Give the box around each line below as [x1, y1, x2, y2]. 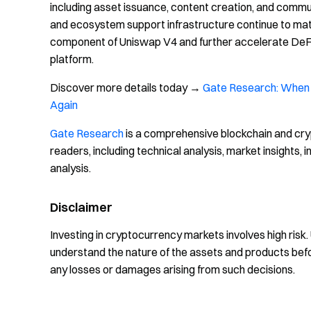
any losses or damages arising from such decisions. [50, 262, 295, 277]
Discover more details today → [50, 81, 203, 95]
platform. [50, 52, 94, 67]
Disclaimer [50, 199, 112, 216]
